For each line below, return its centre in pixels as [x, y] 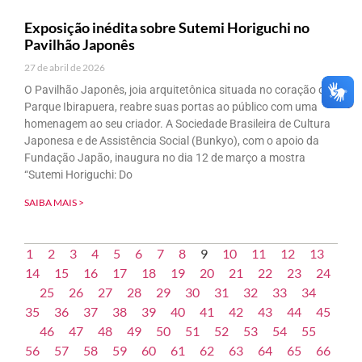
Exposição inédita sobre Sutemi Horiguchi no [167, 27]
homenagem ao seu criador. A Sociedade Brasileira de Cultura [177, 123]
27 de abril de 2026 [65, 67]
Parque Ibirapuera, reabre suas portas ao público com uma [171, 106]
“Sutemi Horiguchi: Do [78, 174]
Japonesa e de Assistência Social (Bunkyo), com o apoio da [172, 140]
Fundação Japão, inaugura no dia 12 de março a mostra [165, 157]
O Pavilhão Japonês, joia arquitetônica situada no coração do [178, 89]
